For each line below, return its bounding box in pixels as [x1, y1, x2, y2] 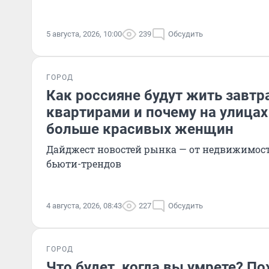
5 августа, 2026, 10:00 [46, 29, 122, 38]
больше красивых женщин [46, 121, 234, 138]
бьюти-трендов [46, 157, 121, 170]
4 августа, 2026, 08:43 [46, 201, 122, 210]
